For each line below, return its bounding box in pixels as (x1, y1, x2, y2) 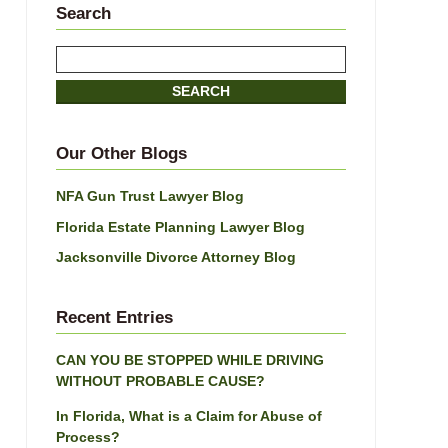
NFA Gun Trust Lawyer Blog (56, 187, 244, 204)
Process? (56, 429, 120, 446)
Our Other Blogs (56, 143, 187, 163)
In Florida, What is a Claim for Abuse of (56, 408, 322, 425)
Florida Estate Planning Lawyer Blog (56, 218, 305, 235)
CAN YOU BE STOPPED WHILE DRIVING (56, 352, 324, 369)
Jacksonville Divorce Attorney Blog (56, 249, 296, 266)
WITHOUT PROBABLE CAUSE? (56, 373, 265, 390)
